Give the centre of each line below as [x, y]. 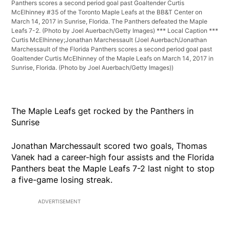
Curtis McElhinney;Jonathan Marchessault [73, 40]
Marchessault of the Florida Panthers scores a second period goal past [112, 49]
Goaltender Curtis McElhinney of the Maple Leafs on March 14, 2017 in [113, 58]
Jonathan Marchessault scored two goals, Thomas [109, 146]
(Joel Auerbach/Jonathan [171, 40]
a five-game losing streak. [62, 179]
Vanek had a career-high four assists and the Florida [113, 157]
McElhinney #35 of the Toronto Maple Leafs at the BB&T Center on [107, 12]
